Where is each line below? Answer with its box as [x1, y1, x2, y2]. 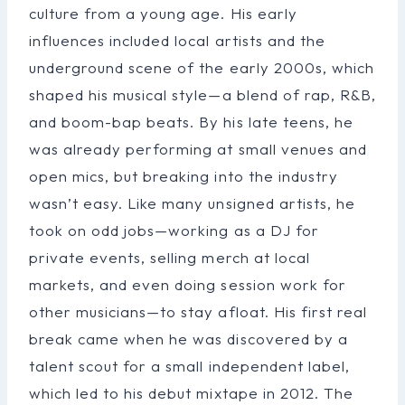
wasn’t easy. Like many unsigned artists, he [29, 193, 355, 212]
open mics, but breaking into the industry [29, 165, 338, 185]
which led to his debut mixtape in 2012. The [29, 382, 353, 402]
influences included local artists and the [29, 30, 325, 50]
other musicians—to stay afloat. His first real [29, 301, 367, 321]
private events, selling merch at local [29, 247, 310, 267]
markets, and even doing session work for [29, 274, 346, 294]
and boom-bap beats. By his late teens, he [29, 111, 353, 131]
